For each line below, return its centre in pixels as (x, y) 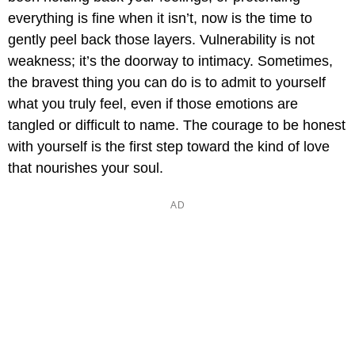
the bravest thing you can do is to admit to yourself (167, 83)
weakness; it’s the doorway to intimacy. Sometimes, (170, 61)
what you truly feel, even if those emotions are (153, 104)
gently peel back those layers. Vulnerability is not (161, 40)
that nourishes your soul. (86, 168)
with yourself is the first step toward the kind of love (169, 147)
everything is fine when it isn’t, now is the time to (160, 19)
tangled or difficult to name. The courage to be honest (177, 126)
